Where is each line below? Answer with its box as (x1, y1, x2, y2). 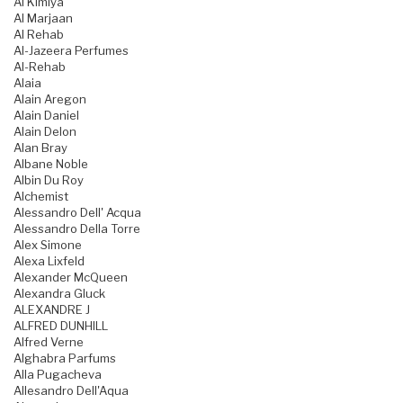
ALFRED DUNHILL (13, 318, 108, 334)
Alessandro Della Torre (13, 221, 140, 237)
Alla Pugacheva (13, 367, 102, 382)
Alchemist (13, 189, 68, 204)
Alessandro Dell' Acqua (13, 205, 141, 220)
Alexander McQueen (13, 270, 128, 285)
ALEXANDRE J (13, 302, 90, 318)
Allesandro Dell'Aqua (13, 383, 129, 399)
